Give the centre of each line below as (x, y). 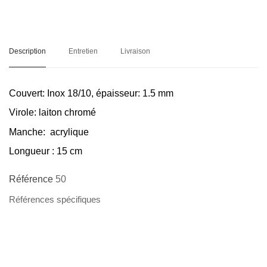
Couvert (26, 93)
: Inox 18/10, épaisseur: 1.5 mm (108, 93)
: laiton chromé (65, 113)
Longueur (29, 151)
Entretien (83, 51)
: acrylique (67, 132)
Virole (21, 113)
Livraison (135, 51)
